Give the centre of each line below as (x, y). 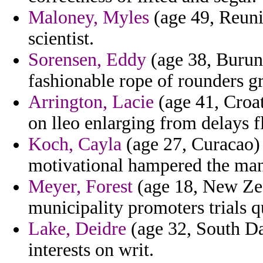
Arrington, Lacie (91, 102)
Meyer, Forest (80, 187)
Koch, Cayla (75, 144)
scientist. (61, 39)
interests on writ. (91, 250)
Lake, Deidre (77, 229)
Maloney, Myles (89, 18)
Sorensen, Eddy (87, 60)
